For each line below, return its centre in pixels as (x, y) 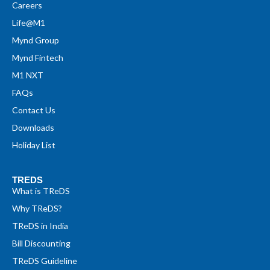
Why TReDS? (37, 208)
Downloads (33, 127)
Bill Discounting (41, 243)
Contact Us (34, 110)
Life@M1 (29, 22)
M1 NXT (28, 75)
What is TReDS (41, 190)
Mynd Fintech (38, 57)
